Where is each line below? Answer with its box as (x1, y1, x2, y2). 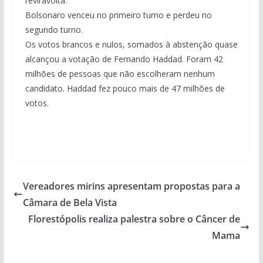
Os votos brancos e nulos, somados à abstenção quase (25, 38, 238, 50)
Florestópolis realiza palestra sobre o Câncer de (28, 212, 241, 225)
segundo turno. (25, 23, 83, 35)
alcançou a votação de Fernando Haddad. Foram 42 (25, 53, 223, 65)
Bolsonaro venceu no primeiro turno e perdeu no (25, 9, 212, 21)
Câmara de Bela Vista (22, 195, 117, 209)
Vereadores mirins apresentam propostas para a (22, 179, 240, 193)
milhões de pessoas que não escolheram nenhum (25, 68, 215, 79)
